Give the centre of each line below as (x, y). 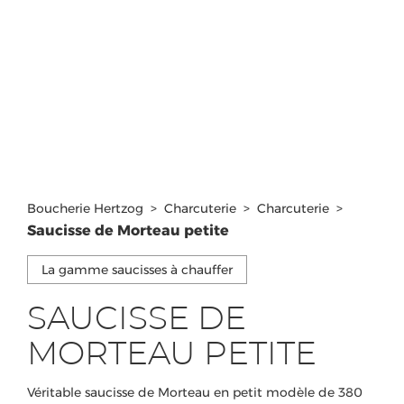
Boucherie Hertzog (85, 208)
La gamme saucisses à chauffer (137, 269)
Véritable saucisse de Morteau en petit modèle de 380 (195, 392)
